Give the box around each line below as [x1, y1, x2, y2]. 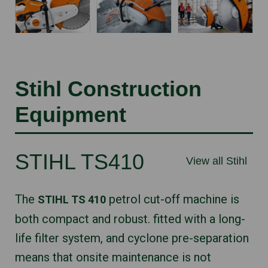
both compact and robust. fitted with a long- [15, 211, 245, 226]
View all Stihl [186, 154, 247, 167]
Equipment [15, 102, 126, 127]
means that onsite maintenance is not [15, 249, 211, 264]
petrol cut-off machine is [106, 191, 239, 206]
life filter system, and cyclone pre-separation [15, 230, 249, 245]
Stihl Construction [15, 76, 202, 101]
